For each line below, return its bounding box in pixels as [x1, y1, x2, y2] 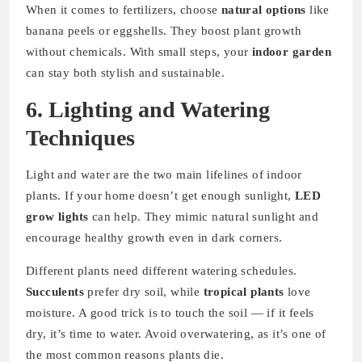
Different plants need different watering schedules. [26, 264, 297, 278]
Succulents [26, 285, 84, 299]
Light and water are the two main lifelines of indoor [26, 168, 302, 182]
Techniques [26, 125, 135, 151]
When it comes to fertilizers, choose [26, 3, 221, 17]
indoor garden [251, 45, 332, 59]
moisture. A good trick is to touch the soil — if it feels [26, 306, 314, 320]
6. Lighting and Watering [26, 97, 270, 123]
